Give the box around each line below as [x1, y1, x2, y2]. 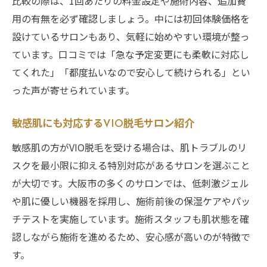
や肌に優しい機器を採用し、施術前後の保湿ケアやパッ [12, 193, 250, 208]
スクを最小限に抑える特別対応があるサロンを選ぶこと [12, 157, 250, 172]
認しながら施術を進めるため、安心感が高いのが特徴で [12, 229, 250, 244]
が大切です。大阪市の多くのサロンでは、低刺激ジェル [12, 175, 249, 190]
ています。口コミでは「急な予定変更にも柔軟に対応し [12, 46, 249, 61]
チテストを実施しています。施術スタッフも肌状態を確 [12, 211, 249, 226]
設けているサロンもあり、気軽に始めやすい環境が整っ [12, 29, 250, 44]
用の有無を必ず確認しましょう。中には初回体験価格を [12, 11, 250, 26]
